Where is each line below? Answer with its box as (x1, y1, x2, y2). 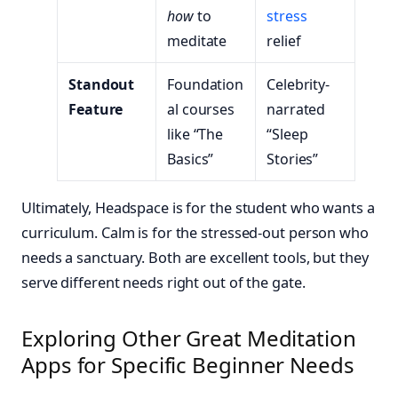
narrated (267, 99, 326, 119)
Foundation (167, 74, 244, 94)
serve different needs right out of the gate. (21, 272, 306, 292)
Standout (68, 74, 135, 94)
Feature (68, 99, 123, 119)
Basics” (167, 148, 214, 169)
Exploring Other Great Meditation (21, 322, 356, 353)
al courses (167, 99, 235, 119)
